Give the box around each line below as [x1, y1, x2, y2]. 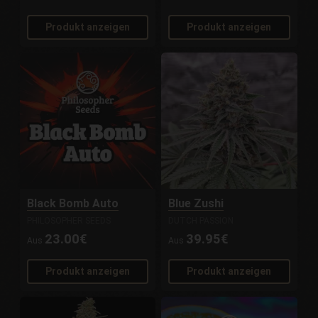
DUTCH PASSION [168, 215, 234, 226]
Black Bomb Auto [27, 196, 119, 210]
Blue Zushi [168, 196, 224, 210]
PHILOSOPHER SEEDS [27, 215, 111, 226]
